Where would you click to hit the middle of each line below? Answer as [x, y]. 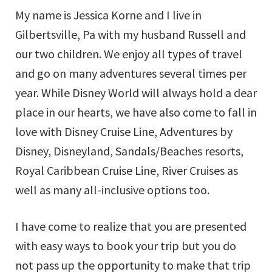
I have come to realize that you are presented [131, 226]
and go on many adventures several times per [131, 73]
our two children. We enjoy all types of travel [129, 54]
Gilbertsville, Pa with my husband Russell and [131, 34]
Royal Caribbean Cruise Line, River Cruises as [127, 170]
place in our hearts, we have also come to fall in [136, 112]
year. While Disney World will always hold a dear [136, 93]
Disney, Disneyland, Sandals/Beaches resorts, [129, 151]
